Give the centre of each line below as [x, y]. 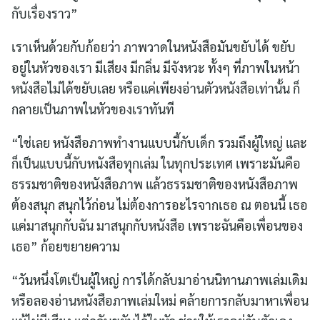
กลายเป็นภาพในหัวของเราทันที [93, 109]
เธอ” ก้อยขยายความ [66, 246]
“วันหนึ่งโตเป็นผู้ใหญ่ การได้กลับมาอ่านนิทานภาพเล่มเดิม [160, 279]
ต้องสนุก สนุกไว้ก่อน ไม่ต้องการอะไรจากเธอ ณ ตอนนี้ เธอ [160, 204]
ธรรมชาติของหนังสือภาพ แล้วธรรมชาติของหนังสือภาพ [155, 184]
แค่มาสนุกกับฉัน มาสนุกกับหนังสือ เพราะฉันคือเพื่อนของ [157, 225]
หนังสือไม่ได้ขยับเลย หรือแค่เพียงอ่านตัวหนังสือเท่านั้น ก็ [156, 88]
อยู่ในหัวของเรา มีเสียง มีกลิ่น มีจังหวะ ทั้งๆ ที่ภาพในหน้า [156, 67]
